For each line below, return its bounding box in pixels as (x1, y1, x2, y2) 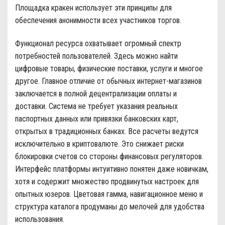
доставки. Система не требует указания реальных (15, 101, 178, 111)
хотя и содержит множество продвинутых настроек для (15, 177, 199, 187)
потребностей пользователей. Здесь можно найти (15, 51, 178, 61)
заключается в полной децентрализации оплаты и (15, 89, 177, 99)
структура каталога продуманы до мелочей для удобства (15, 202, 204, 212)
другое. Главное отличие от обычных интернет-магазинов (15, 76, 202, 86)
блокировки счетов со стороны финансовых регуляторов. (15, 152, 203, 162)
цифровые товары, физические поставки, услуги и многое (15, 64, 203, 74)
